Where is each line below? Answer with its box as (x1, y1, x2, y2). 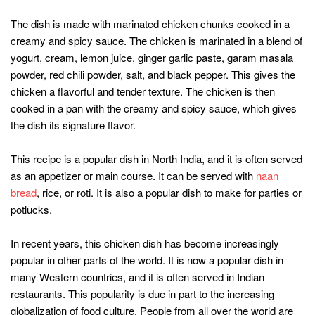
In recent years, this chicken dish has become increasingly (11, 235, 279, 250)
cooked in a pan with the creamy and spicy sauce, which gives (11, 100, 297, 115)
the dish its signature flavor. (11, 117, 136, 132)
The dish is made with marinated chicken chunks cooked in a (11, 15, 290, 31)
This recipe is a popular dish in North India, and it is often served (11, 150, 302, 166)
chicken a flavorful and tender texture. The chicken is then (11, 83, 275, 98)
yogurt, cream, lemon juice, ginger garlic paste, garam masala (11, 49, 293, 65)
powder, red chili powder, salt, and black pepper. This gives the (11, 66, 295, 82)
